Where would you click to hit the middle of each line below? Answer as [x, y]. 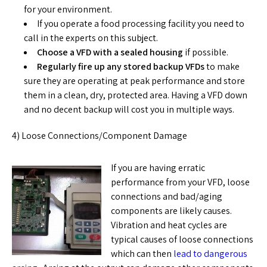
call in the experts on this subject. [91, 38]
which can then [142, 254]
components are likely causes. [172, 211]
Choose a [56, 52]
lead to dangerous [210, 254]
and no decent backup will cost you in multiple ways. [129, 109]
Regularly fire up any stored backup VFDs [121, 66]
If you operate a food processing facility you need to [141, 24]
